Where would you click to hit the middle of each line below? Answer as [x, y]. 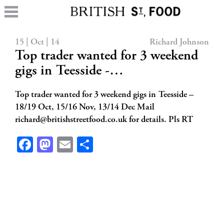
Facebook [62, 144]
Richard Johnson [179, 42]
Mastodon [85, 144]
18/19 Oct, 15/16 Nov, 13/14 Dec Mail [85, 107]
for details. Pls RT [160, 120]
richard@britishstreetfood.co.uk [71, 120]
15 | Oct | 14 [37, 42]
